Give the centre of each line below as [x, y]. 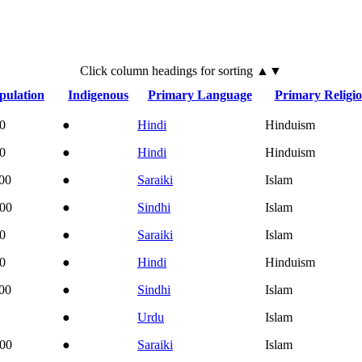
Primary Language [200, 95]
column [131, 70]
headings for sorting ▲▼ [217, 70]
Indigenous [98, 95]
